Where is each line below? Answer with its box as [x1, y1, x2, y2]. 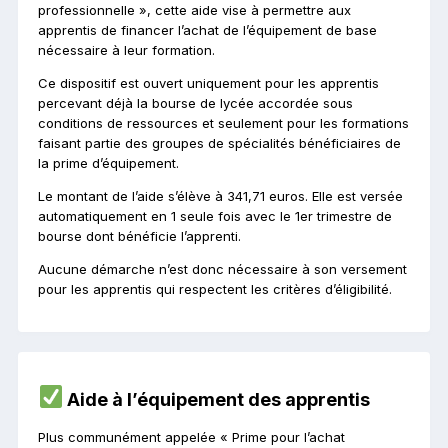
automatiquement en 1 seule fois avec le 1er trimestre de [38, 208, 392, 225]
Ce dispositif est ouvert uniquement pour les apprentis [38, 75, 379, 92]
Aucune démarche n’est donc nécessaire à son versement [38, 261, 407, 278]
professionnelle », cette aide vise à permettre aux [38, 2, 351, 19]
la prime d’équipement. [38, 155, 179, 172]
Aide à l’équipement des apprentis [63, 388, 371, 410]
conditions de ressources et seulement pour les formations [38, 115, 409, 132]
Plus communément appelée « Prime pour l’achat [38, 428, 345, 445]
